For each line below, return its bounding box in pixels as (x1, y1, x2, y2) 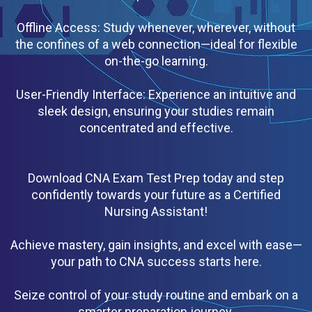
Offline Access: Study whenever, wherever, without (17, 19, 295, 35)
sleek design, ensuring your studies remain (38, 103, 274, 118)
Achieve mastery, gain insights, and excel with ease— (10, 237, 302, 252)
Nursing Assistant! (104, 203, 208, 219)
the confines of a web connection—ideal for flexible (15, 36, 297, 52)
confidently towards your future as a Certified (31, 187, 281, 202)
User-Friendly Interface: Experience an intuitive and (16, 86, 296, 102)
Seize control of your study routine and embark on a (14, 287, 298, 302)
